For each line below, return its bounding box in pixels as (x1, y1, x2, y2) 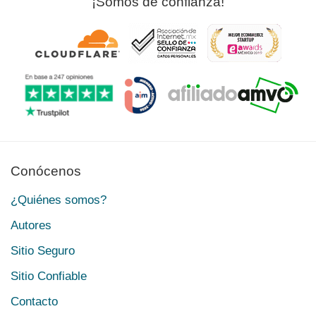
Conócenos (11, 163, 81, 178)
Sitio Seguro (11, 243, 75, 257)
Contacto (11, 294, 58, 308)
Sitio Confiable (11, 269, 87, 283)
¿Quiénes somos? (11, 193, 107, 207)
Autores (11, 218, 51, 232)
